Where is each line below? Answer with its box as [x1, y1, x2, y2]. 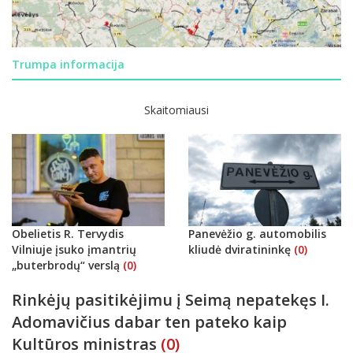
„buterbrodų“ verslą [12, 257, 123, 273]
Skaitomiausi [144, 102, 209, 118]
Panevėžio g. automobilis [188, 225, 326, 241]
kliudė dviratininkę [188, 241, 294, 257]
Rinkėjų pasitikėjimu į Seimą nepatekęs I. [12, 288, 329, 310]
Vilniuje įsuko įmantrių [12, 241, 136, 257]
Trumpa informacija [12, 57, 124, 72]
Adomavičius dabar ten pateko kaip [12, 310, 287, 333]
